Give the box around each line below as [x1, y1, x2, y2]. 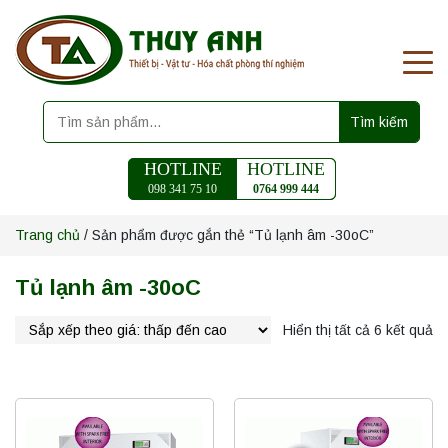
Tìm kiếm [349, 113, 408, 130]
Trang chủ [15, 227, 80, 243]
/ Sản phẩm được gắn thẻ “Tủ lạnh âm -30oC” [80, 227, 374, 243]
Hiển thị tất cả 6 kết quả [283, 321, 433, 338]
